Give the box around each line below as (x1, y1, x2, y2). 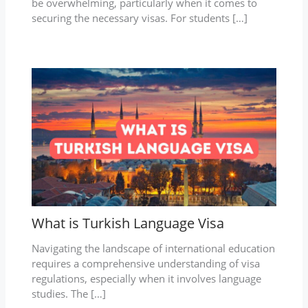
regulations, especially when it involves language (31, 271, 261, 285)
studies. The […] (31, 286, 106, 300)
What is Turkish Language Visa (31, 213, 224, 232)
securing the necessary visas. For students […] (31, 11, 247, 25)
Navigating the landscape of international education (31, 241, 275, 255)
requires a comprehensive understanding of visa (31, 256, 260, 270)
